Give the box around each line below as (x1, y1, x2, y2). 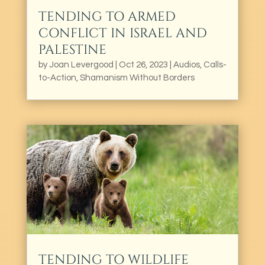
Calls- (203, 60, 227, 70)
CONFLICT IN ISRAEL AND (38, 25, 207, 43)
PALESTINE (38, 41, 106, 59)
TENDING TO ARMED (38, 8, 176, 26)
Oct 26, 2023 (118, 60, 168, 70)
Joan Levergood (49, 60, 114, 70)
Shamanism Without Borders (79, 73, 195, 83)
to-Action (38, 73, 76, 83)
